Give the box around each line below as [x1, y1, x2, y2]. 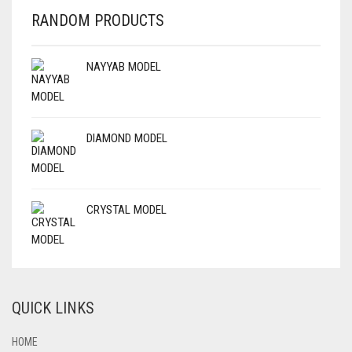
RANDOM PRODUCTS [31, 10, 164, 30]
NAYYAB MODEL [86, 59, 161, 74]
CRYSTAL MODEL [86, 202, 167, 217]
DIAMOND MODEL [86, 130, 167, 145]
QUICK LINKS [12, 298, 94, 317]
